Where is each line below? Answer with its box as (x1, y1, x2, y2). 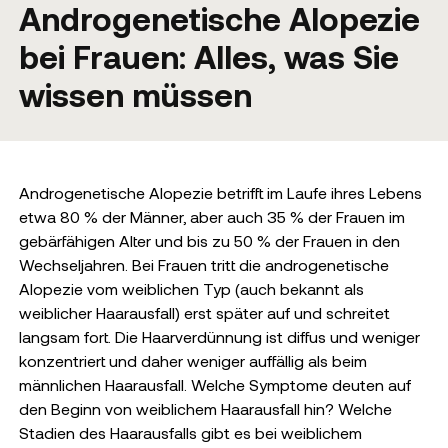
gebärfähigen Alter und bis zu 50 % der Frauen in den (18, 231, 400, 250)
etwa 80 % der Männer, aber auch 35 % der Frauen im (18, 207, 405, 226)
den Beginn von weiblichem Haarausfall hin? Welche (18, 399, 392, 418)
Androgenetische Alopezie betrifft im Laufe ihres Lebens (18, 183, 422, 202)
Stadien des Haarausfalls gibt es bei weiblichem (18, 423, 362, 442)
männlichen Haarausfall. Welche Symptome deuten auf (18, 375, 411, 394)
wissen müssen (18, 75, 252, 113)
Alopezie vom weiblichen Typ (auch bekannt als (18, 279, 364, 298)
